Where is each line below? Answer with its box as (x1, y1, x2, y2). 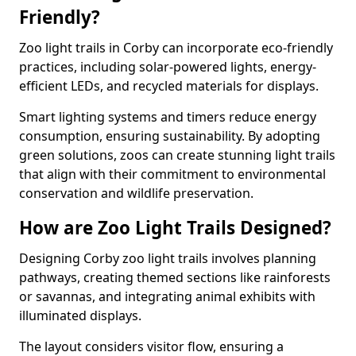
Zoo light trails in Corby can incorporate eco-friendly (19, 39, 333, 56)
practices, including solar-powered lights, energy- (19, 58, 316, 75)
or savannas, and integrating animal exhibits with (19, 288, 315, 305)
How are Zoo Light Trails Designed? (19, 215, 331, 240)
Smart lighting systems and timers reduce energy (19, 108, 316, 126)
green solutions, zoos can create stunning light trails (19, 146, 335, 164)
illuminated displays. (19, 307, 141, 324)
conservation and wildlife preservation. (19, 184, 253, 202)
